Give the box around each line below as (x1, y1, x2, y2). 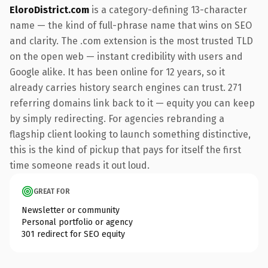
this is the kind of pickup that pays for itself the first (10, 144, 241, 156)
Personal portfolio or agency (22, 217, 133, 227)
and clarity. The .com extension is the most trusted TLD (10, 35, 253, 47)
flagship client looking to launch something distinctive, (10, 128, 251, 140)
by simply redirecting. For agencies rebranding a (10, 112, 224, 124)
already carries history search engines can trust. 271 (10, 81, 242, 93)
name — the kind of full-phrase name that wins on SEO (10, 19, 252, 31)
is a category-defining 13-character (89, 4, 247, 16)
